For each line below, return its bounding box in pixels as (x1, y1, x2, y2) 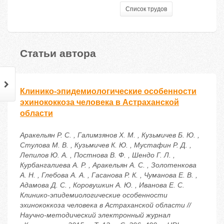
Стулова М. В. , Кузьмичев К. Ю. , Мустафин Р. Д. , (20, 141, 191, 149)
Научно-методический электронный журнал (20, 211, 170, 219)
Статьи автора (20, 45, 96, 60)
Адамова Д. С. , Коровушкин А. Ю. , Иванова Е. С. (20, 181, 184, 189)
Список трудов (125, 5, 167, 13)
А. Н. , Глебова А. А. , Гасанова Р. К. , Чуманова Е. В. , (20, 171, 197, 179)
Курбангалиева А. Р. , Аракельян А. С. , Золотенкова (20, 161, 196, 169)
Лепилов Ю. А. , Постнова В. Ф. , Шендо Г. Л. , (20, 151, 175, 159)
